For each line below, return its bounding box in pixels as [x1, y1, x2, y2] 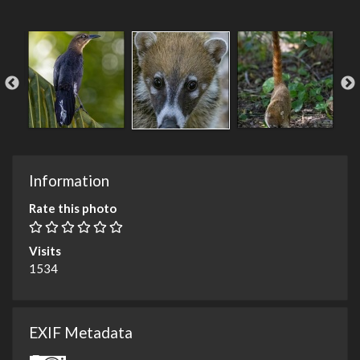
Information [29, 171, 109, 190]
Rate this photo [29, 201, 117, 216]
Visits [29, 243, 61, 259]
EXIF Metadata [29, 323, 133, 342]
